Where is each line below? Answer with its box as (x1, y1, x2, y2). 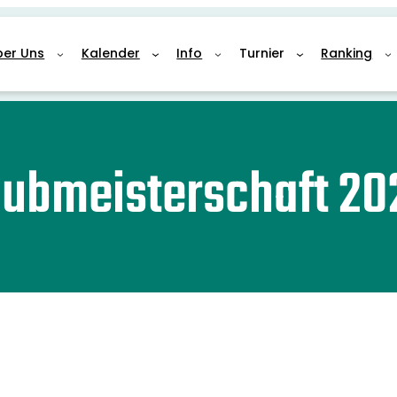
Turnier (238, 44, 284, 63)
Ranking (321, 44, 373, 63)
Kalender (81, 44, 140, 63)
